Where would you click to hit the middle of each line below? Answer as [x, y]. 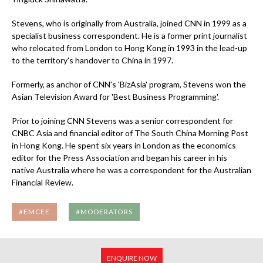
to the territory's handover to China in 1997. [92, 60]
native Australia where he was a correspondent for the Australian [131, 170]
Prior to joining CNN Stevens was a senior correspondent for [122, 121]
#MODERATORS [104, 212]
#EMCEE [34, 212]
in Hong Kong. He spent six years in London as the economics [124, 145]
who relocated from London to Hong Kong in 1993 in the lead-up [129, 48]
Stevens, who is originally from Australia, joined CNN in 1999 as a [129, 23]
